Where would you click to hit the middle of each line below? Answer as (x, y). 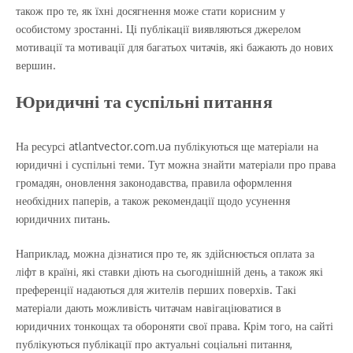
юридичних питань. (63, 219)
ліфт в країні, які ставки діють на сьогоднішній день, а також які (169, 271)
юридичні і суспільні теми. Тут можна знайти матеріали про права (176, 164)
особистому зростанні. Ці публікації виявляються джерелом (158, 29)
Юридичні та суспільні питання (144, 101)
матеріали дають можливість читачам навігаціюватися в (149, 308)
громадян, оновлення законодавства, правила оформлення (154, 182)
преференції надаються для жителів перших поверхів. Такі (156, 290)
